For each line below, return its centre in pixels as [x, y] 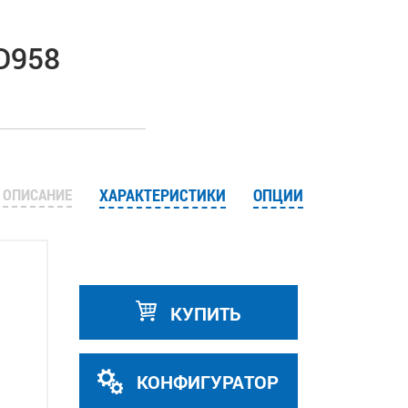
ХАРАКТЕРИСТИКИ [162, 195]
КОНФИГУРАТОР [205, 382]
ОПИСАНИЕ [37, 194]
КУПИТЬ [203, 313]
